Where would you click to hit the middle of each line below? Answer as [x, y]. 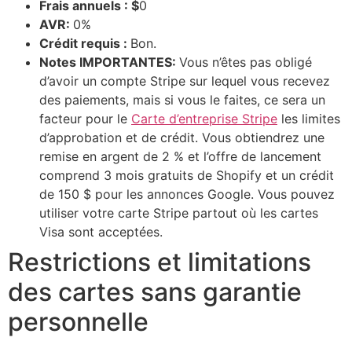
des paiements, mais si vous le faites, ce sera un [182, 99]
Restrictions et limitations [159, 262]
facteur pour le [85, 118]
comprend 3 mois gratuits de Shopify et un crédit [187, 175]
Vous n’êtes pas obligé [246, 62]
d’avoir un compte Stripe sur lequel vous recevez [185, 81]
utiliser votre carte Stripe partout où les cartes [179, 213]
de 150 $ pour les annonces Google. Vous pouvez [187, 194]
